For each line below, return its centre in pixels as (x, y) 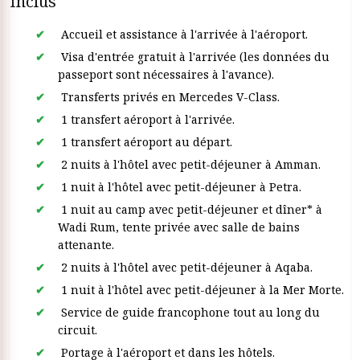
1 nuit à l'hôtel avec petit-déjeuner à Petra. (180, 187)
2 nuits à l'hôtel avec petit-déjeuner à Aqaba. (185, 267)
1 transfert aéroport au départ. (145, 142)
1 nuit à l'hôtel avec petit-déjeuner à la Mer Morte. (201, 290)
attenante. (86, 245)
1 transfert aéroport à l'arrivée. (146, 119)
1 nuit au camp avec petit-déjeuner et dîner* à (190, 209)
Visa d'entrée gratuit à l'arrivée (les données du (194, 57)
